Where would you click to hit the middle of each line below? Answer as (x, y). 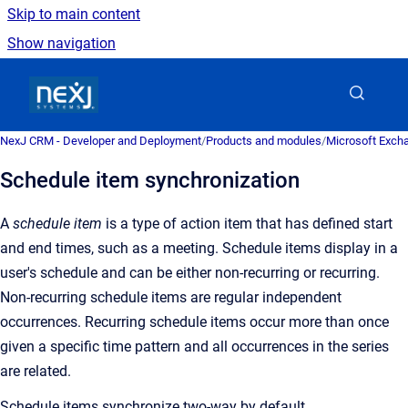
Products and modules (264, 141)
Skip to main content (74, 14)
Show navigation (61, 43)
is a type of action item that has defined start (247, 224)
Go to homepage (151, 82)
